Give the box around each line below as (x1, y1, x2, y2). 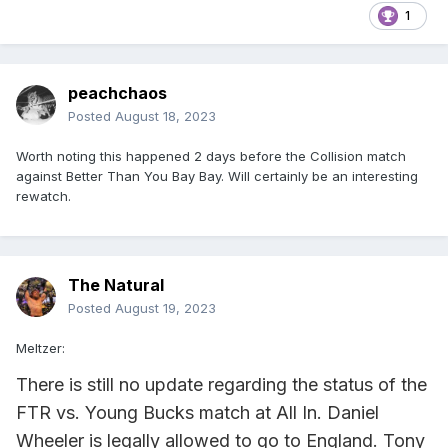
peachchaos (68, 83, 167, 104)
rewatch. (16, 188, 75, 205)
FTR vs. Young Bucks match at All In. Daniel (16, 402, 379, 424)
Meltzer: (16, 340, 65, 357)
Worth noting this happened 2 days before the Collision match (16, 148, 406, 165)
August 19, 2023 (115, 300, 216, 317)
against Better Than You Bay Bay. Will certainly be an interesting (16, 168, 418, 185)
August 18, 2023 (115, 108, 216, 125)
